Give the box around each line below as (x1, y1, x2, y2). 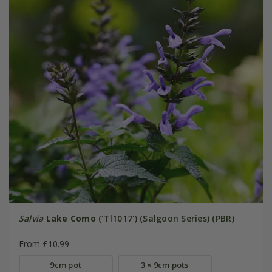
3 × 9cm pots (140, 259, 189, 271)
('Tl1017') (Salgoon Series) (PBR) (95, 212, 234, 225)
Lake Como (46, 212, 96, 225)
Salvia (18, 212, 44, 225)
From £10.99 (18, 238, 69, 250)
